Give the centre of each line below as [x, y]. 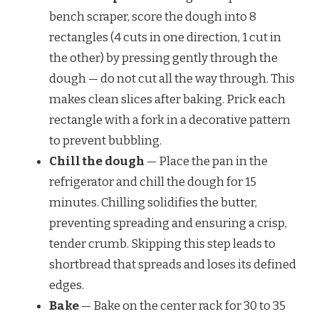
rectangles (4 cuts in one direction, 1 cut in [165, 38]
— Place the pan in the [206, 162]
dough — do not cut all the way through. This [172, 79]
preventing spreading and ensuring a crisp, [168, 224]
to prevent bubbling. [105, 141]
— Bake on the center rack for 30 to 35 [182, 306]
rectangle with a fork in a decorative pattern [170, 120]
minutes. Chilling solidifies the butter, [153, 203]
